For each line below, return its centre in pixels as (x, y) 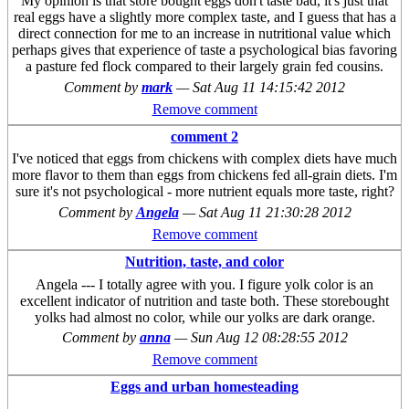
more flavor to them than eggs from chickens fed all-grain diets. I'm (204, 175)
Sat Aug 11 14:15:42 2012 (269, 87)
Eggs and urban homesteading (204, 387)
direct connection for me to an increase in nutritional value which (204, 34)
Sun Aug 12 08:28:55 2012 (269, 338)
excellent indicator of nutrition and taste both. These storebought (204, 300)
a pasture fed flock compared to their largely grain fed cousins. (204, 67)
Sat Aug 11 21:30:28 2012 (275, 213)
